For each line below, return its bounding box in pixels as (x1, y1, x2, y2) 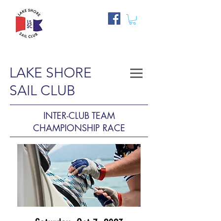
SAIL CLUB (9, 82, 75, 99)
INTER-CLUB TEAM (43, 110, 115, 121)
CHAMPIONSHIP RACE (33, 122, 125, 134)
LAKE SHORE (9, 65, 92, 81)
